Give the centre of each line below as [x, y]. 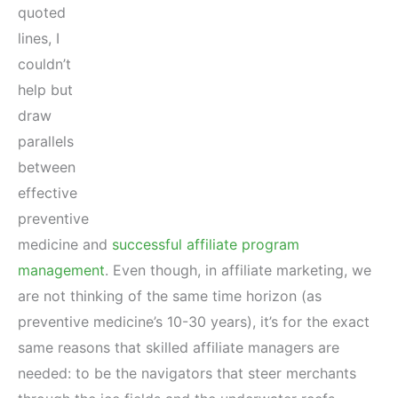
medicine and [65, 245]
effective [48, 193]
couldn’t [44, 64]
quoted [42, 13]
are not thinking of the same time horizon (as [170, 296]
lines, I [39, 39]
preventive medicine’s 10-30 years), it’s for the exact [194, 322]
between [47, 167]
